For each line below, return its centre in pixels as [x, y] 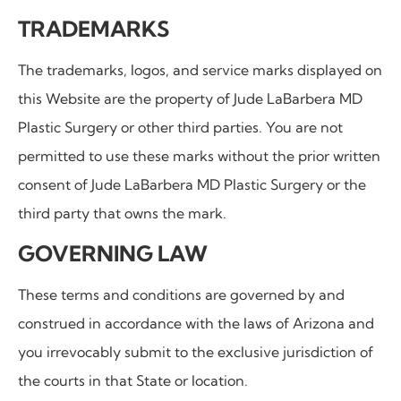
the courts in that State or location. [133, 380]
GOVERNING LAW [113, 253]
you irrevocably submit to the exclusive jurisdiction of [196, 351]
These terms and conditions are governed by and [181, 294]
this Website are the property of [126, 99]
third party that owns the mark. [122, 213]
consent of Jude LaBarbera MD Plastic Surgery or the [192, 185]
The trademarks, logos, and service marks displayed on [200, 70]
